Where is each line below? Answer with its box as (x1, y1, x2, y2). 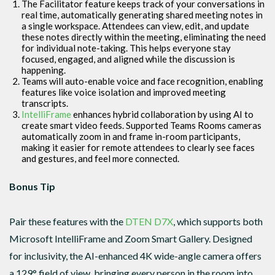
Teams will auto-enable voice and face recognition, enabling (21, 76, 263, 87)
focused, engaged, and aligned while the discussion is (21, 53, 235, 65)
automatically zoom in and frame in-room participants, (21, 131, 240, 142)
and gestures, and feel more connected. (21, 153, 179, 165)
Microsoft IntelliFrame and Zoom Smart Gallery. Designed (9, 233, 252, 245)
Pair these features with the (9, 215, 125, 228)
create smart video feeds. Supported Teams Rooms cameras (21, 120, 261, 131)
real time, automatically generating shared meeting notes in (21, 9, 263, 21)
